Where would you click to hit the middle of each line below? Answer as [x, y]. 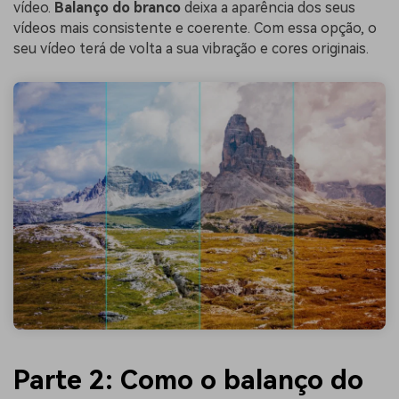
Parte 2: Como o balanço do [188, 379]
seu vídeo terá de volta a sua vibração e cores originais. [191, 49]
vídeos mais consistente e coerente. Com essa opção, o [195, 28]
